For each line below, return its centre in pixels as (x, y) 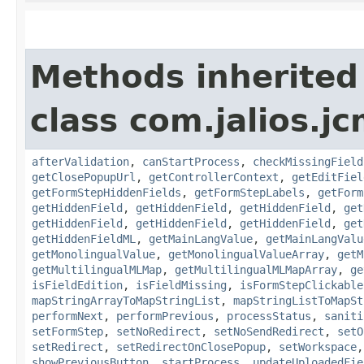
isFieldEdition (77, 285)
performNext (67, 316)
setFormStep (67, 331)
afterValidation (80, 161)
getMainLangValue (201, 238)
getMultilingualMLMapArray (256, 269)
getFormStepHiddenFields (106, 192)
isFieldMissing (181, 285)
